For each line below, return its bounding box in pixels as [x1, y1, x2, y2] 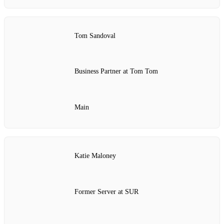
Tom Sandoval [74, 31, 115, 39]
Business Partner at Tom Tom [74, 67, 158, 75]
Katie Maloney [74, 152, 116, 160]
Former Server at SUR [74, 187, 138, 195]
